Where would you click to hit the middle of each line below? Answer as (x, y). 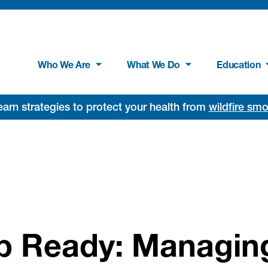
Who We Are (64, 65)
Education (239, 65)
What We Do (154, 65)
